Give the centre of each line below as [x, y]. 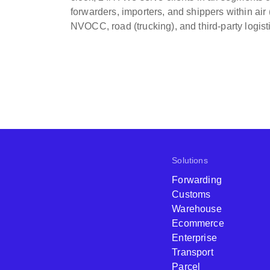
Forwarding [197, 180]
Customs [191, 194]
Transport [193, 252]
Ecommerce [198, 223]
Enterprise [194, 238]
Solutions [190, 160]
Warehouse [197, 209]
